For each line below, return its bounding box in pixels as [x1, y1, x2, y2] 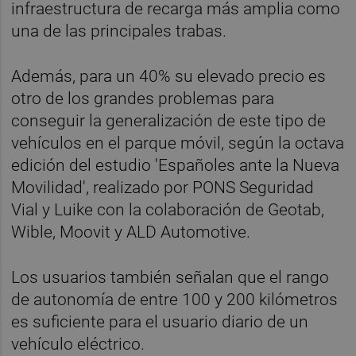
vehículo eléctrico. [11, 334, 145, 354]
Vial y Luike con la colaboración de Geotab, [11, 199, 325, 219]
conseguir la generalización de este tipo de [11, 110, 327, 130]
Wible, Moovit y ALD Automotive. [11, 222, 251, 242]
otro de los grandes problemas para [11, 88, 275, 108]
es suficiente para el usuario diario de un [11, 311, 309, 331]
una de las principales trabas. [11, 21, 227, 41]
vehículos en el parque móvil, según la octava [11, 133, 345, 153]
